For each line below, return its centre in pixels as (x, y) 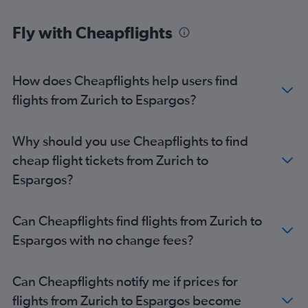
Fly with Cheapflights (92, 32)
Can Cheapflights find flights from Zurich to (137, 220)
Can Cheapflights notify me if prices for (125, 281)
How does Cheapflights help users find (125, 80)
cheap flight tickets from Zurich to (110, 160)
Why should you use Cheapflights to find (130, 141)
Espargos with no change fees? (103, 240)
